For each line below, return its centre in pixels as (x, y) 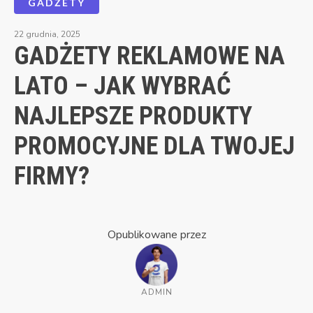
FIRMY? (52, 176)
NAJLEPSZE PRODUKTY (133, 116)
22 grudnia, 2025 (47, 34)
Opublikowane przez (156, 234)
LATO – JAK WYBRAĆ (123, 86)
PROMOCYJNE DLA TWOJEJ (154, 146)
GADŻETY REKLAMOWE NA (150, 56)
